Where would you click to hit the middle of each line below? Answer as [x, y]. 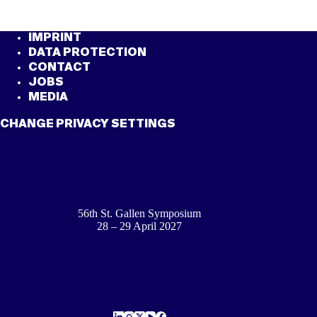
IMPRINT [55, 39]
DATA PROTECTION [87, 53]
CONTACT [59, 68]
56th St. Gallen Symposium [140, 213]
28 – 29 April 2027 [140, 226]
